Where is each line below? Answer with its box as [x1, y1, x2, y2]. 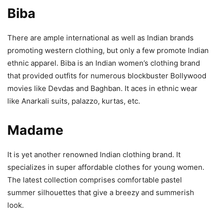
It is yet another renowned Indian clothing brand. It [7, 149, 181, 159]
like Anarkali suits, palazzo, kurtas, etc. [7, 96, 140, 106]
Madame [7, 122, 63, 138]
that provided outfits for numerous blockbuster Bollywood [7, 71, 206, 80]
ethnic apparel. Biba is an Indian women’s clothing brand [7, 58, 200, 68]
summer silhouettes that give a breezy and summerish [7, 187, 194, 197]
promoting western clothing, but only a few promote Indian [7, 45, 209, 55]
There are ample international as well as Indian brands [7, 33, 194, 42]
